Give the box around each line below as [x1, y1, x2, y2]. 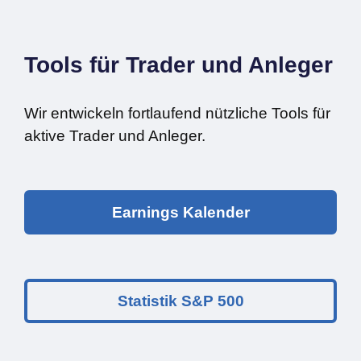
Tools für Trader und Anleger [24, 52, 333, 78]
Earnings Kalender [111, 204, 250, 222]
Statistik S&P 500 [117, 293, 244, 310]
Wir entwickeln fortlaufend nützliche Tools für [24, 105, 330, 122]
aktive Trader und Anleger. [24, 127, 205, 145]
